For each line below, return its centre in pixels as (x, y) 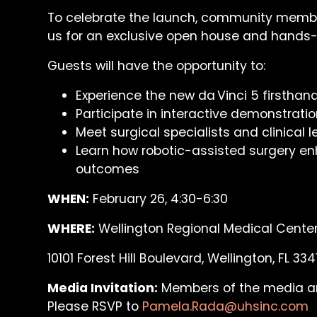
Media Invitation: (103, 288)
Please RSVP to (95, 307)
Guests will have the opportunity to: (157, 66)
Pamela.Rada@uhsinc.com (226, 307)
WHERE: (71, 229)
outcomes (108, 169)
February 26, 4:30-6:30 (159, 199)
